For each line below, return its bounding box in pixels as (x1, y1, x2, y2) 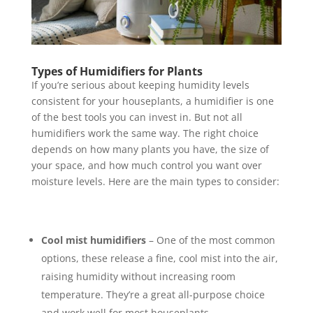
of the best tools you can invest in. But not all (31, 110, 242, 124)
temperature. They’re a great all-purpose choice (41, 287, 265, 301)
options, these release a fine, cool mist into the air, (41, 251, 278, 265)
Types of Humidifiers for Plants (31, 63, 203, 79)
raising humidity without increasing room (41, 269, 235, 283)
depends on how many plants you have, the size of (31, 142, 269, 156)
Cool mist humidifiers (41, 233, 146, 247)
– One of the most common (145, 233, 275, 247)
